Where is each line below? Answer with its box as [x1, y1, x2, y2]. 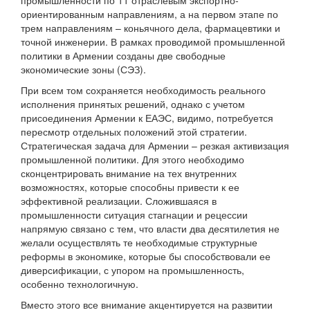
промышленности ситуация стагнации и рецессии [21, 208, 248, 222]
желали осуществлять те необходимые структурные [21, 235, 257, 250]
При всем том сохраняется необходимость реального [21, 83, 266, 98]
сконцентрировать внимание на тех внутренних [21, 166, 237, 181]
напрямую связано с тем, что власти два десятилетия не [21, 221, 280, 236]
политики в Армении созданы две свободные [21, 48, 226, 63]
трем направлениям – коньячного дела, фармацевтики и [21, 21, 280, 35]
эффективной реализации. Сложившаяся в [21, 194, 217, 208]
